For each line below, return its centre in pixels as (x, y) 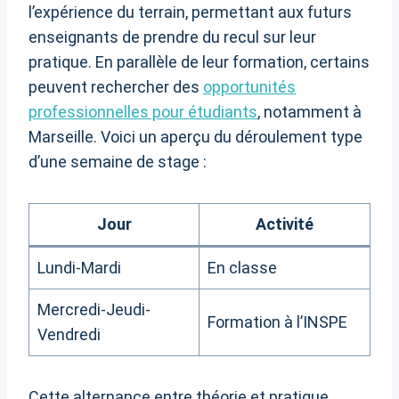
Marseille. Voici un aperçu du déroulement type (195, 137)
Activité (285, 224)
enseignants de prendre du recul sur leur (172, 37)
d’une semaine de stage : (118, 162)
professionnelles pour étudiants (143, 112)
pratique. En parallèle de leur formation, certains (199, 62)
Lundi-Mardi (79, 268)
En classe (242, 268)
